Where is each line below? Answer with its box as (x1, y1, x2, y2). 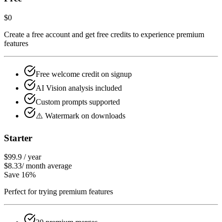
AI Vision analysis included (36, 83, 122, 92)
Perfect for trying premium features (4, 187, 113, 196)
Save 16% (4, 170, 36, 179)
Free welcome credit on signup (36, 69, 132, 78)
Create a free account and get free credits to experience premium (4, 30, 204, 39)
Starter (4, 132, 32, 143)
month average (26, 162, 72, 170)
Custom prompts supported (36, 97, 120, 106)
